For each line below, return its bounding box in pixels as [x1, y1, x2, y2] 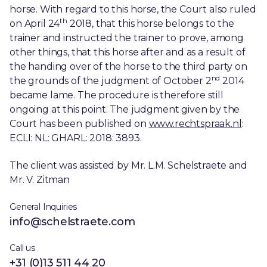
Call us [10, 242, 35, 253]
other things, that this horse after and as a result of [10, 46, 246, 58]
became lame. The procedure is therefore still [10, 89, 223, 101]
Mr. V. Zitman [10, 174, 70, 186]
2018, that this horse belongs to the [67, 17, 235, 29]
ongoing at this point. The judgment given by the [10, 103, 240, 115]
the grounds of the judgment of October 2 [10, 74, 212, 86]
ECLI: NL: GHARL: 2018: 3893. [10, 132, 142, 144]
